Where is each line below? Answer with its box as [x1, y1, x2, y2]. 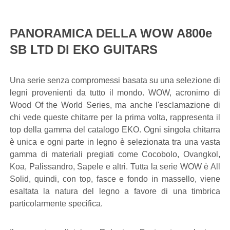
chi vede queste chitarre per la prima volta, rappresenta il [10, 113, 220, 122]
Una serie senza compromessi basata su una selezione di [10, 76, 220, 85]
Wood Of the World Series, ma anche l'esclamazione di [10, 101, 220, 109]
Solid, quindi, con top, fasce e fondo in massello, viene [10, 175, 220, 183]
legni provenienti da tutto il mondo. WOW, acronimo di [10, 88, 220, 97]
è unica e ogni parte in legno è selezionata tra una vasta [10, 138, 220, 146]
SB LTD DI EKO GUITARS [10, 43, 158, 56]
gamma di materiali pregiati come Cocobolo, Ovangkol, [10, 150, 220, 159]
